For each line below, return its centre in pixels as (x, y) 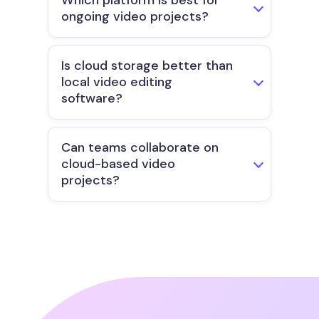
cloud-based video (118, 164)
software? (92, 99)
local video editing (117, 82)
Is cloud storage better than (147, 66)
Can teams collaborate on (140, 148)
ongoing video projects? (135, 17)
